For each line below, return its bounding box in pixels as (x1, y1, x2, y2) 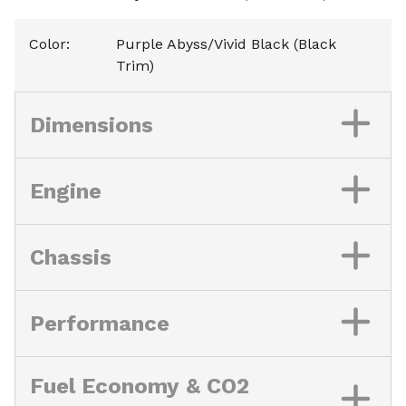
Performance (30, 310, 169, 336)
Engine (30, 178, 101, 204)
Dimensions (30, 111, 153, 138)
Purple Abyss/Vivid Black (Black (116, 34, 336, 53)
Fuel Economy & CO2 (30, 372, 249, 399)
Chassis (30, 244, 111, 270)
